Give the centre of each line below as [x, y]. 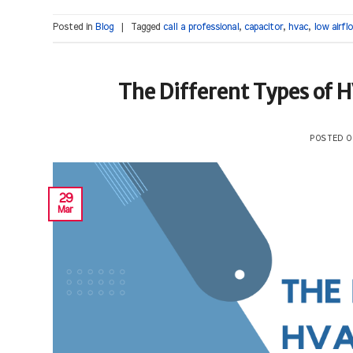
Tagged [147, 27]
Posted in [74, 27]
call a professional [201, 27]
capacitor [264, 27]
